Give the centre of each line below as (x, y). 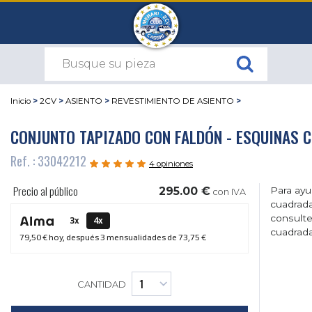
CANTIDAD (102, 285)
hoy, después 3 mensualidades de (113, 237)
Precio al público (46, 191)
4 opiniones (171, 164)
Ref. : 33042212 (48, 161)
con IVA (230, 192)
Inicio (21, 101)
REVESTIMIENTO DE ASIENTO (173, 101)
